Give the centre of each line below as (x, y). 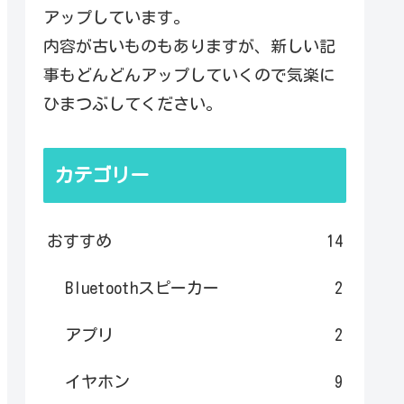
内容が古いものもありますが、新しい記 (189, 46)
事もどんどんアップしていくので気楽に (189, 75)
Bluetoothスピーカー (142, 287)
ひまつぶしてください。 (133, 104)
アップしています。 (116, 18)
